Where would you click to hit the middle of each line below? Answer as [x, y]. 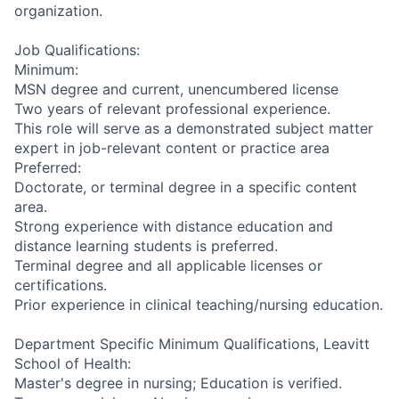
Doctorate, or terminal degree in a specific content [186, 187]
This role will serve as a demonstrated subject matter [194, 128]
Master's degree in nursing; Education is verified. [178, 383]
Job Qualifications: [77, 49]
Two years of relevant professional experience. [172, 108]
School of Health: [73, 363]
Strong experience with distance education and [174, 226]
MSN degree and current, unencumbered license [176, 89]
